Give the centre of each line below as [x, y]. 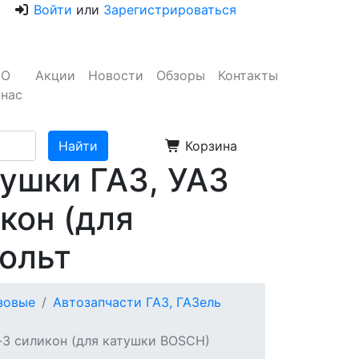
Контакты [248, 75]
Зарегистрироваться [170, 10]
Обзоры [181, 75]
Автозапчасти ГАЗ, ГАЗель [137, 302]
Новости [116, 75]
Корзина [209, 146]
